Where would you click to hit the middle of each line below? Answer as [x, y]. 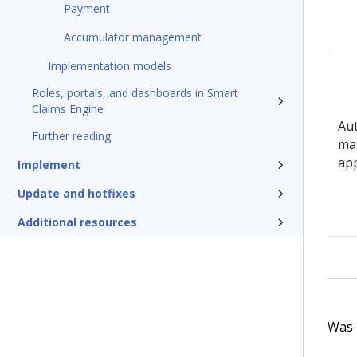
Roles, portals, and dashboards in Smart [135, 93]
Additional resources [77, 222]
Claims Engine [68, 109]
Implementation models [110, 66]
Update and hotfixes [76, 193]
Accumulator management [133, 37]
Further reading [71, 136]
